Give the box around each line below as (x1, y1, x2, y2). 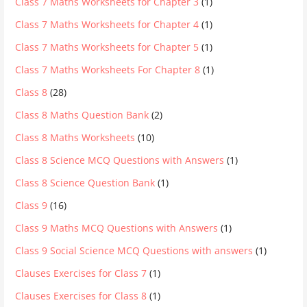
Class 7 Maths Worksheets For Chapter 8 (15, 63, 201, 77)
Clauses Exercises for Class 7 (15, 267, 147, 280)
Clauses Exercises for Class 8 (15, 289, 147, 303)
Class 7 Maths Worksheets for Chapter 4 (15, 18, 199, 32)
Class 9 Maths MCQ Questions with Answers (15, 221, 219, 235)
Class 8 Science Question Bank (15, 176, 156, 190)
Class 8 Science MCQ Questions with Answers (15, 153, 225, 167)
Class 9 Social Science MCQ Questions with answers (15, 244, 254, 258)
